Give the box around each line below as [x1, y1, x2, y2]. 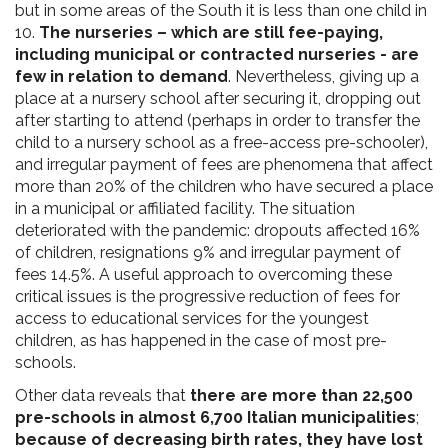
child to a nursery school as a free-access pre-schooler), [15, 132, 428, 152]
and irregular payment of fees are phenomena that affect [15, 154, 433, 174]
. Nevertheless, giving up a [228, 66, 419, 86]
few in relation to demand [15, 66, 228, 86]
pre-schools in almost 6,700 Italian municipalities [15, 407, 416, 427]
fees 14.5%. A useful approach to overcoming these [15, 264, 392, 284]
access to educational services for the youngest [15, 308, 369, 328]
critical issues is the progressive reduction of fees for [15, 286, 400, 306]
